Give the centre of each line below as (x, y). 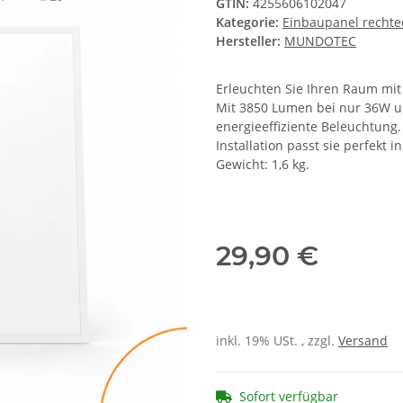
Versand (363, 341)
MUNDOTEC (320, 41)
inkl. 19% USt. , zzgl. (277, 341)
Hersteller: (248, 41)
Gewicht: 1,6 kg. (263, 165)
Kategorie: (249, 22)
